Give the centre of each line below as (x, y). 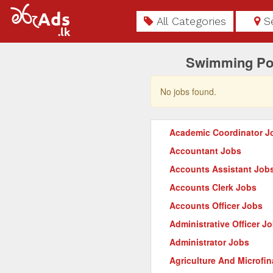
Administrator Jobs (209, 242)
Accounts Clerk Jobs (213, 187)
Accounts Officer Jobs (216, 205)
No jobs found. (188, 91)
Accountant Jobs (205, 151)
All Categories (192, 21)
